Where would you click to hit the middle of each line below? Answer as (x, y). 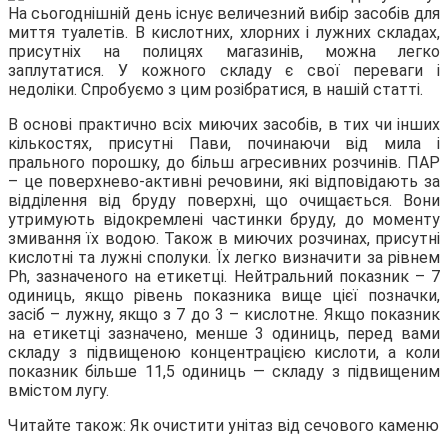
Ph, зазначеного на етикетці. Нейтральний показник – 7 (224, 276)
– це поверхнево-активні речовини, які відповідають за (224, 181)
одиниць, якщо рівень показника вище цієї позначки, (224, 295)
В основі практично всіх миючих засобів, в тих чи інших (224, 124)
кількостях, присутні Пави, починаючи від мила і (224, 143)
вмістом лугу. (58, 390)
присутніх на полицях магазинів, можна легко (224, 51)
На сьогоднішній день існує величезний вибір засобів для (224, 13)
